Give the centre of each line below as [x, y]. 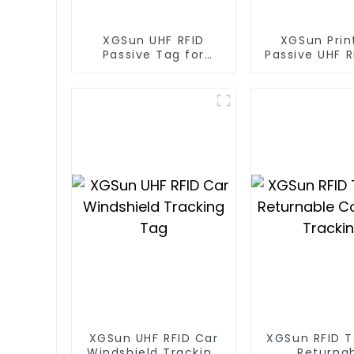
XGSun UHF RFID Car [154, 338]
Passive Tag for [153, 54]
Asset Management [154, 68]
